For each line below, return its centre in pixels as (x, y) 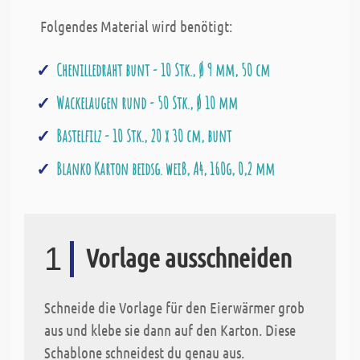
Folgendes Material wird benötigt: (136, 27)
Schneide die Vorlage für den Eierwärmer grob (174, 308)
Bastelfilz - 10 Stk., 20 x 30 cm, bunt (144, 136)
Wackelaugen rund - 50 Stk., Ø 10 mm (147, 103)
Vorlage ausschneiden (189, 258)
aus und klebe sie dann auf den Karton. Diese (170, 330)
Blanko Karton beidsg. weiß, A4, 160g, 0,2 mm (166, 169)
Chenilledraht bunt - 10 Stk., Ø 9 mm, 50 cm (163, 70)
